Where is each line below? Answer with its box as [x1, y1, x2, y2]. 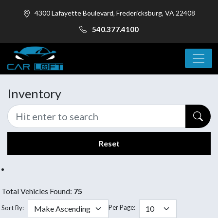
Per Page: [109, 203, 135, 211]
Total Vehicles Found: [1, 186, 73, 196]
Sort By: [1, 203, 24, 212]
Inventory [7, 86, 61, 101]
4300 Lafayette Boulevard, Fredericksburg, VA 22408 [35, 9, 195, 17]
